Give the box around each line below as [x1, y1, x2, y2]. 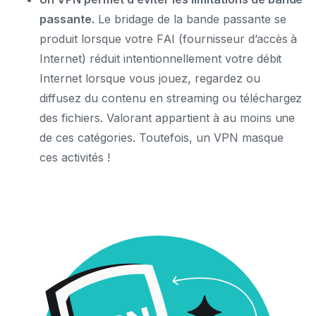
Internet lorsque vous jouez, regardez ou [39, 71, 260, 85]
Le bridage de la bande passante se [94, 11, 286, 26]
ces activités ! [39, 150, 110, 164]
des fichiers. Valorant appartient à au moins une [39, 110, 296, 125]
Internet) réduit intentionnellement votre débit [39, 51, 282, 66]
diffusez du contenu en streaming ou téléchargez [39, 90, 303, 105]
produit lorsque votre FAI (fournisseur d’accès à [39, 31, 298, 46]
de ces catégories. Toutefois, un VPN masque [39, 130, 284, 145]
